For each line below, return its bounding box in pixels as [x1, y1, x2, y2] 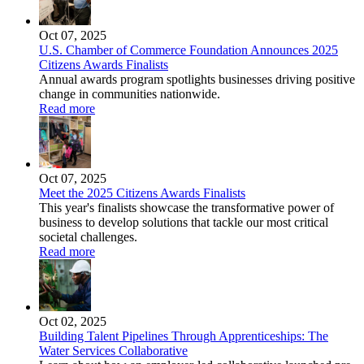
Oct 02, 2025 [39, 314, 106, 328]
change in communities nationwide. [39, 86, 220, 101]
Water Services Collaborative [39, 343, 188, 357]
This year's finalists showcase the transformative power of [39, 200, 334, 214]
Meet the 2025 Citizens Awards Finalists [39, 185, 245, 200]
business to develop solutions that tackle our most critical [39, 214, 328, 229]
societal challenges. [39, 229, 137, 244]
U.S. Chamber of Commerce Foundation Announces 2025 [39, 42, 338, 57]
